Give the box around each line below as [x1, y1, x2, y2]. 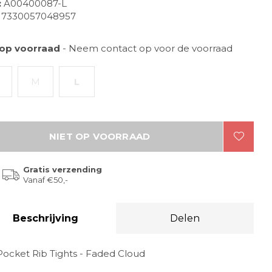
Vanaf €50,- [23, 175, 68, 185]
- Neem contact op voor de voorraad [63, 42, 233, 54]
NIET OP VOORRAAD [49, 131, 151, 142]
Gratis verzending [23, 165, 102, 174]
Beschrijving [12, 212, 78, 224]
